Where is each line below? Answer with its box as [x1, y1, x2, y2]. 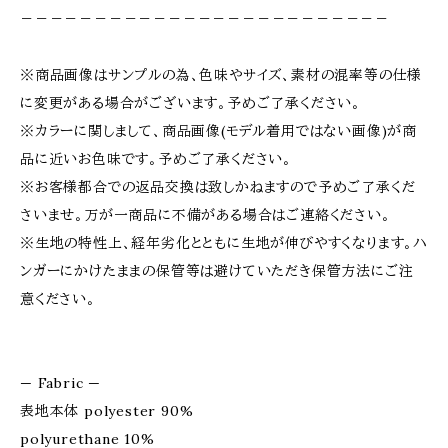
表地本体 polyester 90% [20, 402, 194, 420]
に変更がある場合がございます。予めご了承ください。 [20, 94, 361, 112]
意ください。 [20, 290, 96, 308]
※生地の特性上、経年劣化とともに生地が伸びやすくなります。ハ [20, 234, 428, 252]
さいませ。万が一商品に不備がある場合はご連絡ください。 [20, 206, 391, 224]
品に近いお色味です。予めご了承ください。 [20, 150, 292, 168]
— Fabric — [20, 374, 101, 392]
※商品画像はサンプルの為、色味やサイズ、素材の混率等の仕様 [20, 66, 423, 84]
